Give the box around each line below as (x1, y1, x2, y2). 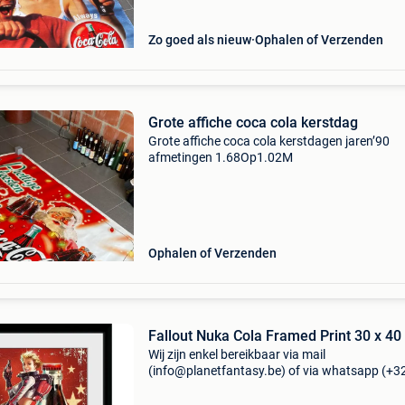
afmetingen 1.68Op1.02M (147, 150, 293, 165)
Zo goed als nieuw (147, 33, 251, 47)
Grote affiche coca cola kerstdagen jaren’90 (147, 134, 390, 148)
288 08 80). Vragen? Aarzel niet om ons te (147, 380, 381, 394)
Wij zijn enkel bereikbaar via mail (147, 347, 325, 362)
